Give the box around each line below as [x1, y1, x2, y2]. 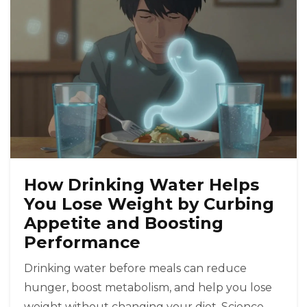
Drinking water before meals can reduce [24, 262, 247, 275]
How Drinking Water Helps [24, 175, 259, 195]
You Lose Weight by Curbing [24, 194, 274, 214]
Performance [24, 232, 140, 253]
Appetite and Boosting [24, 213, 223, 234]
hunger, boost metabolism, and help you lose [24, 281, 272, 295]
